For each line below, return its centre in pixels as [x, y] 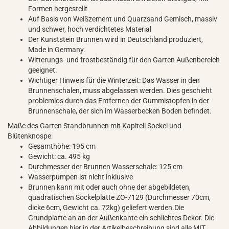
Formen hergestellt [58, 9]
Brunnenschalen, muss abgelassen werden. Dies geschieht [120, 90]
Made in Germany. [57, 50]
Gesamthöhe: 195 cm [62, 146]
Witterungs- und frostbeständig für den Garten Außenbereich [124, 60]
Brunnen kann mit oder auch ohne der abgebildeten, [109, 187]
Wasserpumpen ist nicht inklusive [81, 177]
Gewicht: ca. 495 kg [59, 156]
